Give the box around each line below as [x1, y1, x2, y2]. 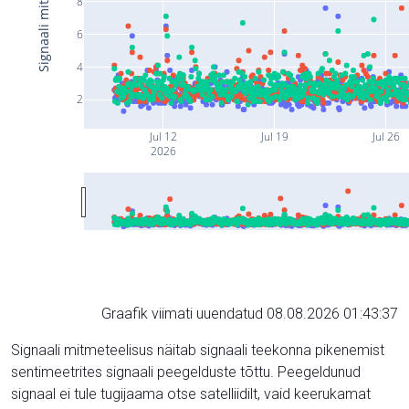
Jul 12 [147, 129, 177, 144]
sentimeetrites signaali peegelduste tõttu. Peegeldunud [11, 363, 361, 381]
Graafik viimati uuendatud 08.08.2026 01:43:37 [101, 305, 398, 322]
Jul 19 [258, 129, 288, 144]
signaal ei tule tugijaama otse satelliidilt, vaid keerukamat [11, 385, 371, 403]
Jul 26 [370, 129, 400, 144]
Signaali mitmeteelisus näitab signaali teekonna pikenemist [11, 341, 384, 359]
